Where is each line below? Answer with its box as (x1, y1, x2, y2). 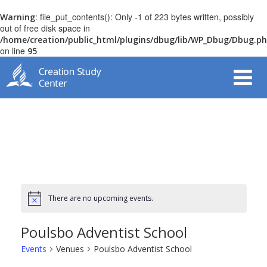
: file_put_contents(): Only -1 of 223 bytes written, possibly (35, 11, 254, 23)
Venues (55, 243, 84, 255)
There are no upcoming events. (48, 193, 153, 204)
